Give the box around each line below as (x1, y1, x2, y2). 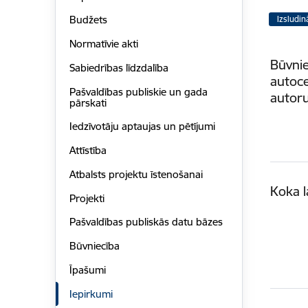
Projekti (69, 191, 104, 205)
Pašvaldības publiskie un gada (69, 85, 208, 98)
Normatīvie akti (69, 37, 138, 51)
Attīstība (69, 144, 107, 157)
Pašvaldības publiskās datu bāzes (69, 215, 223, 229)
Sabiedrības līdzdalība (69, 60, 168, 74)
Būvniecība (69, 239, 120, 253)
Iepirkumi (69, 287, 113, 300)
